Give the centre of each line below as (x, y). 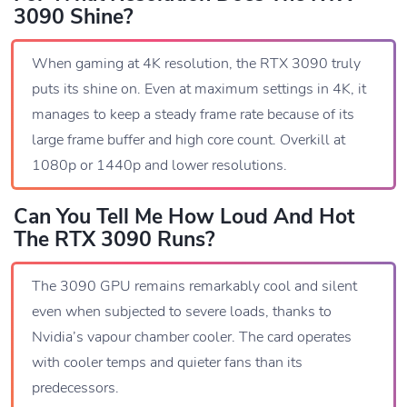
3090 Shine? (74, 17)
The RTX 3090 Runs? (114, 240)
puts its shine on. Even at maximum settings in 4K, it (199, 89)
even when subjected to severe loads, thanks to (182, 312)
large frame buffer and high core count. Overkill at (189, 140)
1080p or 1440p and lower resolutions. (159, 166)
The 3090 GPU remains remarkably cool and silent (194, 287)
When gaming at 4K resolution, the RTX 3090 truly (196, 64)
